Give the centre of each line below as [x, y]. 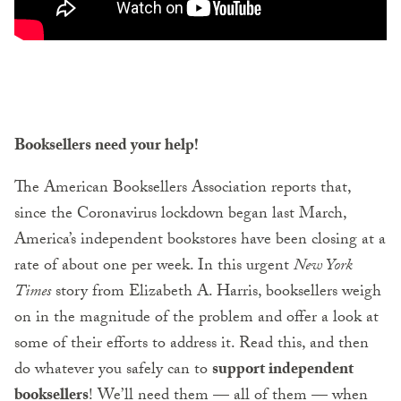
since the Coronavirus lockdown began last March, [180, 216]
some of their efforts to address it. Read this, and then [192, 346]
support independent [283, 371]
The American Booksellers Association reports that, [183, 190]
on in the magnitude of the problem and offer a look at [196, 320]
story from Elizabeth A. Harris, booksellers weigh [216, 294]
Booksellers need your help [104, 148]
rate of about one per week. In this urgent [154, 268]
